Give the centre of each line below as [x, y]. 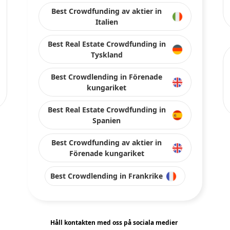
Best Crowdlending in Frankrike [107, 176]
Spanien [107, 120]
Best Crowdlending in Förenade [107, 77]
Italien [107, 22]
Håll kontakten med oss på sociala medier [114, 222]
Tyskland [107, 55]
